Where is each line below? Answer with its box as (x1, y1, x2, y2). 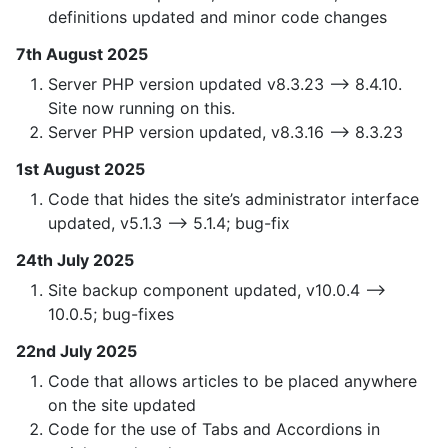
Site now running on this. (48, 98, 235, 119)
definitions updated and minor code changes (48, 7, 387, 28)
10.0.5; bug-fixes (48, 304, 174, 325)
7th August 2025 (16, 44, 148, 65)
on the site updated (48, 395, 196, 416)
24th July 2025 (16, 250, 134, 271)
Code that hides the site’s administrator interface (48, 189, 419, 210)
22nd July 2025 (16, 341, 137, 362)
